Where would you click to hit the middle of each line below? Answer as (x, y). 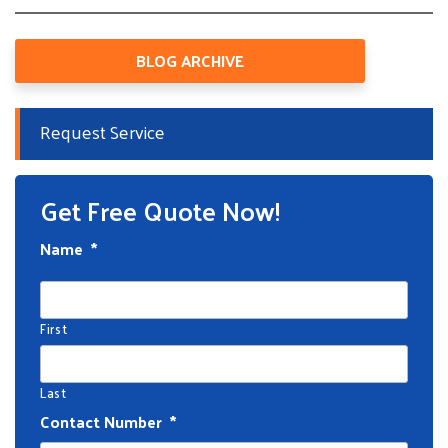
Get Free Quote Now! (160, 210)
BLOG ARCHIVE (190, 60)
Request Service (102, 131)
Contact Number (101, 421)
